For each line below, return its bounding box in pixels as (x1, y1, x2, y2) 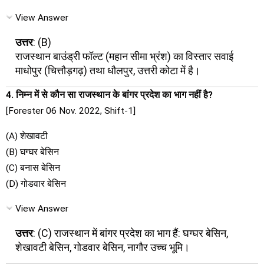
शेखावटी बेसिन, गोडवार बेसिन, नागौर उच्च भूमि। (15, 240, 190, 253)
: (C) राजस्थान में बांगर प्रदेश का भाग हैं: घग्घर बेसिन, (33, 226, 228, 239)
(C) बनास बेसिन (6, 162, 60, 173)
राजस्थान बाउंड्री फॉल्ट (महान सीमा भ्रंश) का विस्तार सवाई (15, 49, 233, 62)
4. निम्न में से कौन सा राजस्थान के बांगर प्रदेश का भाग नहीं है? (6, 90, 213, 100)
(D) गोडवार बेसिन (6, 178, 66, 189)
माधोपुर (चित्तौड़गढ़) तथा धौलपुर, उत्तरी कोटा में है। (15, 64, 200, 77)
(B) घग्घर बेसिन (6, 146, 59, 157)
